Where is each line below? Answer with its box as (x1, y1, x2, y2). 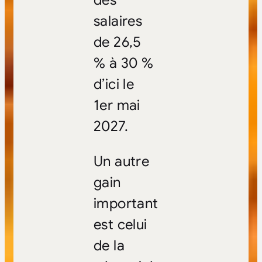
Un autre (93, 153, 150, 171)
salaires (93, 12, 143, 30)
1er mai (93, 96, 140, 115)
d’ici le (93, 75, 135, 94)
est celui (93, 216, 147, 234)
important (93, 195, 158, 213)
